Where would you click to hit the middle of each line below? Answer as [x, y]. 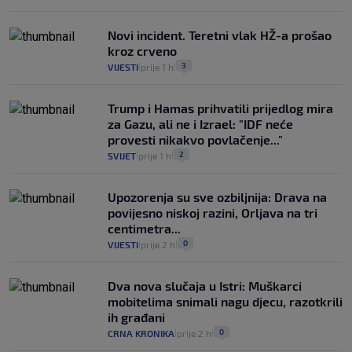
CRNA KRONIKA [141, 333]
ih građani [136, 317]
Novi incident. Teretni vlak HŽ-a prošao [220, 35]
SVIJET [122, 155]
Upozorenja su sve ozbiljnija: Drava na [217, 196]
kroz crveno [142, 50]
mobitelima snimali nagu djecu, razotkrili [225, 301]
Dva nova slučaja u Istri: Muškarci [205, 285]
